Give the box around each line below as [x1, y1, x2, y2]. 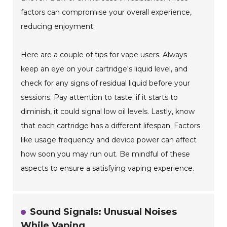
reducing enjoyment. [21, 22, 95, 31]
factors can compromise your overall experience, [21, 8, 192, 17]
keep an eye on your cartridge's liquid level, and [21, 64, 188, 74]
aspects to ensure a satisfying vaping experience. [21, 164, 195, 173]
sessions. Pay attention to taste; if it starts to [21, 93, 178, 102]
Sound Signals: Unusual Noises [30, 206, 177, 218]
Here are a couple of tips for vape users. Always [21, 50, 187, 60]
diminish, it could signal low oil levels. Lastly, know [21, 107, 195, 117]
